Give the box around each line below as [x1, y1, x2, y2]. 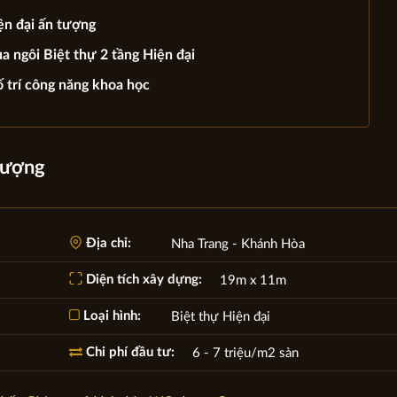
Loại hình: [79, 308, 141, 323]
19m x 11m [219, 273, 286, 287]
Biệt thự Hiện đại [170, 309, 270, 323]
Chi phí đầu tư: [82, 345, 175, 359]
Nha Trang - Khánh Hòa [170, 237, 305, 251]
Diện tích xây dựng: [82, 272, 202, 286]
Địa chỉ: [82, 236, 131, 250]
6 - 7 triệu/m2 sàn [191, 346, 299, 360]
